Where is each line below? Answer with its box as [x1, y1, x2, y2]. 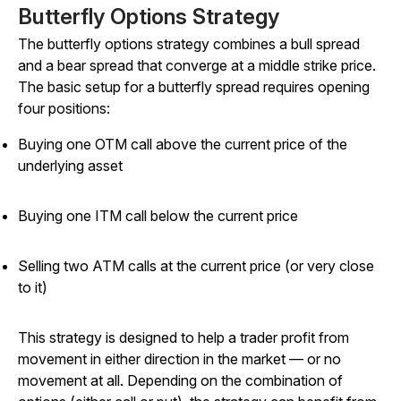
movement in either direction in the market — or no [18, 350, 341, 369]
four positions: [18, 99, 110, 118]
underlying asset [18, 157, 123, 175]
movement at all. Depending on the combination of [18, 371, 343, 390]
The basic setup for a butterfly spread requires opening [18, 78, 370, 97]
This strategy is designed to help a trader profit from [18, 328, 349, 347]
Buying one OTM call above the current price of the [18, 135, 347, 154]
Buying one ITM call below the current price [18, 207, 298, 226]
